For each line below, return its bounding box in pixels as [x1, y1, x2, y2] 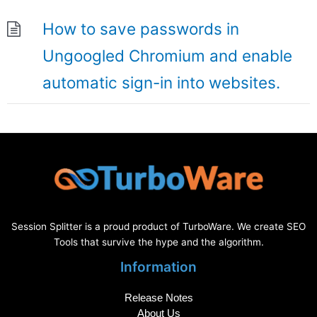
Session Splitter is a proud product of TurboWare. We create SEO [11, 220, 306, 232]
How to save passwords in [42, 18, 239, 38]
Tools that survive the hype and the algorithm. [53, 236, 264, 248]
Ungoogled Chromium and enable [42, 45, 292, 65]
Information [120, 258, 197, 275]
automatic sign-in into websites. [42, 72, 280, 92]
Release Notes [124, 292, 193, 304]
